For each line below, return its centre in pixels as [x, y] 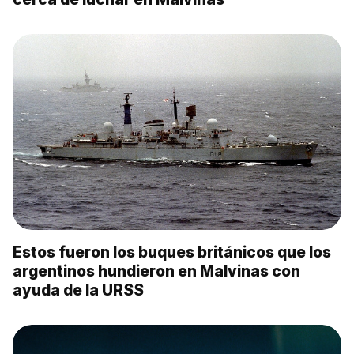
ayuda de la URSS [78, 290]
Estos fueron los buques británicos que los [172, 252]
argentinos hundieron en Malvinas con [156, 271]
